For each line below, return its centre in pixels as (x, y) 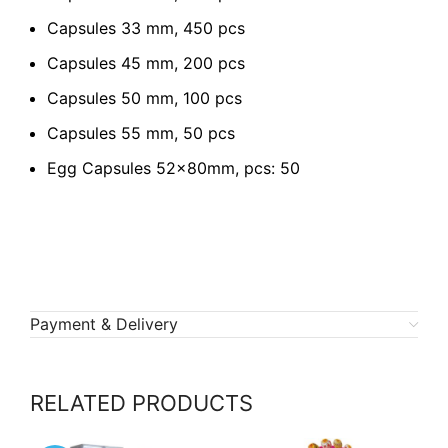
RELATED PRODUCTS (141, 403)
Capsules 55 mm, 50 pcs (141, 133)
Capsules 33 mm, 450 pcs (146, 28)
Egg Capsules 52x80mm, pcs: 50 (173, 168)
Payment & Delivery (104, 324)
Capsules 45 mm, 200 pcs (146, 63)
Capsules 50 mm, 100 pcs (144, 98)
